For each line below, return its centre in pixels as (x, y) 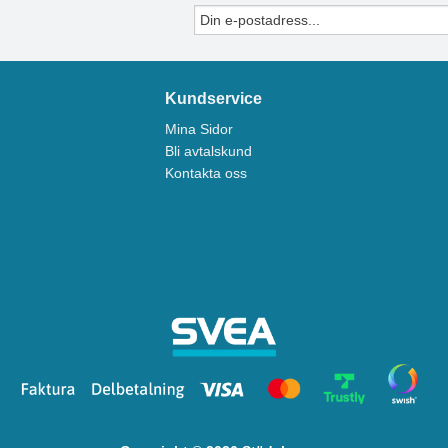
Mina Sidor (198, 129)
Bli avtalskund (208, 151)
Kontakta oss (205, 173)
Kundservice (213, 99)
